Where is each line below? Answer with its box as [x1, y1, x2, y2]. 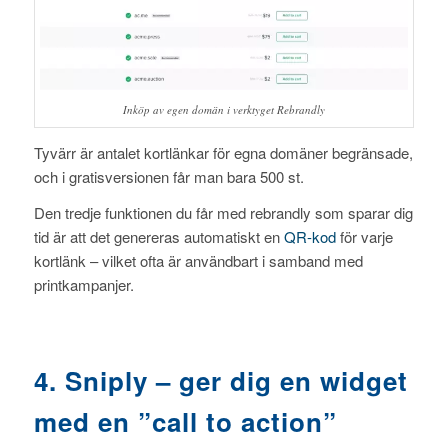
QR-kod [283, 226, 336, 248]
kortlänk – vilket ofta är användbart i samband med [33, 250, 363, 272]
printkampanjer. [33, 274, 134, 296]
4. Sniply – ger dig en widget [33, 362, 408, 400]
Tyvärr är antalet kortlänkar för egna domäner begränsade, [33, 141, 413, 163]
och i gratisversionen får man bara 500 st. [33, 165, 304, 187]
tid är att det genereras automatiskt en [33, 226, 284, 248]
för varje [335, 226, 393, 248]
